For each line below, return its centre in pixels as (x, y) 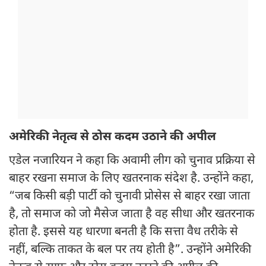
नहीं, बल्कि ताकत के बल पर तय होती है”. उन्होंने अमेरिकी (130, 250)
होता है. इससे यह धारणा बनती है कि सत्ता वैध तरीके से (123, 232)
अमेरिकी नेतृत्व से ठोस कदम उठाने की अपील (113, 137)
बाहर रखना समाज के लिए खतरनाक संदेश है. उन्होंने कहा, (131, 179)
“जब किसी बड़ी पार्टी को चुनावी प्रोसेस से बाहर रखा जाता (129, 197)
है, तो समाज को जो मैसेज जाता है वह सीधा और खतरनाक (132, 215)
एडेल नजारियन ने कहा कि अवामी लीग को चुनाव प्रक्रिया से (132, 161)
